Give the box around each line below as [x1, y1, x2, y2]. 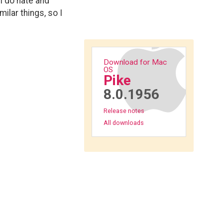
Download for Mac [103, 57, 167, 67]
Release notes [103, 107, 144, 114]
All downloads [103, 119, 144, 126]
